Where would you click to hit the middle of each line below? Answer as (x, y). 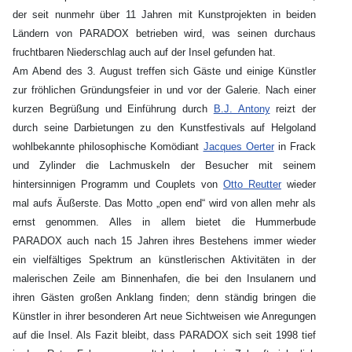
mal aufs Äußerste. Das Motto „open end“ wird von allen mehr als (164, 203)
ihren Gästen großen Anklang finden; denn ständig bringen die (164, 298)
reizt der (293, 109)
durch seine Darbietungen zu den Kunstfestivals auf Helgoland (164, 128)
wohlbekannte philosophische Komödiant (108, 147)
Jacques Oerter (238, 147)
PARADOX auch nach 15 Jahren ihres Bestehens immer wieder (164, 241)
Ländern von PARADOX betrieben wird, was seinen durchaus (164, 34)
